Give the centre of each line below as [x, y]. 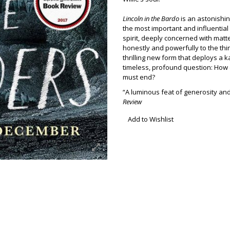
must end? [139, 77]
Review [132, 102]
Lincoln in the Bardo [151, 18]
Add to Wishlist [151, 119]
